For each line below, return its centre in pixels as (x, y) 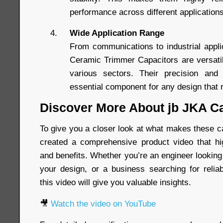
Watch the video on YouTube (103, 204)
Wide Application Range (117, 33)
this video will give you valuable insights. (115, 182)
